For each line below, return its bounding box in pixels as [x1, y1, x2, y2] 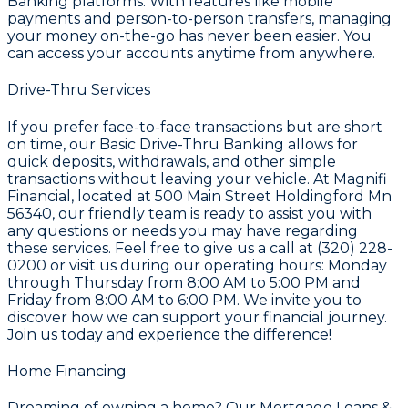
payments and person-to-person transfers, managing [7, 10, 392, 28]
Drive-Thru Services [7, 81, 150, 99]
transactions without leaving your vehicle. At [7, 169, 333, 188]
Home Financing [7, 362, 127, 380]
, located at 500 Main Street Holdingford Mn [71, 187, 392, 205]
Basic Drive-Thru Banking [99, 135, 284, 153]
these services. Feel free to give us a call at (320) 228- [7, 239, 393, 257]
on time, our [7, 135, 99, 153]
